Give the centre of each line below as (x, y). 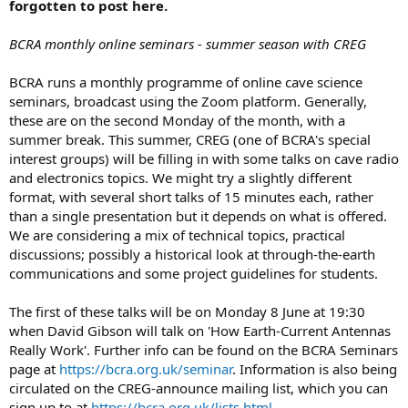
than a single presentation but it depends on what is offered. (198, 216)
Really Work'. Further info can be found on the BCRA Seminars (204, 350)
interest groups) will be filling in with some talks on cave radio (204, 159)
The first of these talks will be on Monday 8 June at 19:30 (187, 312)
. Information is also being (315, 369)
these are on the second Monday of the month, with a (177, 121)
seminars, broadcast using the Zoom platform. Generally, (188, 102)
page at (34, 369)
